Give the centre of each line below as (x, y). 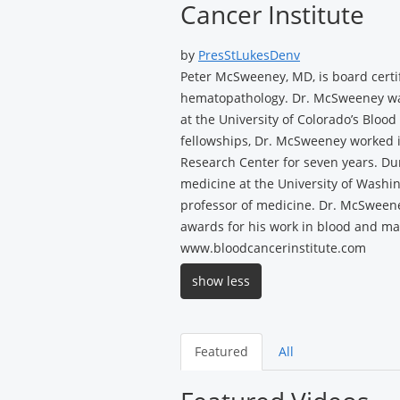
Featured (221, 352)
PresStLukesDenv (249, 55)
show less (221, 281)
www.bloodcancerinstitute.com (273, 248)
